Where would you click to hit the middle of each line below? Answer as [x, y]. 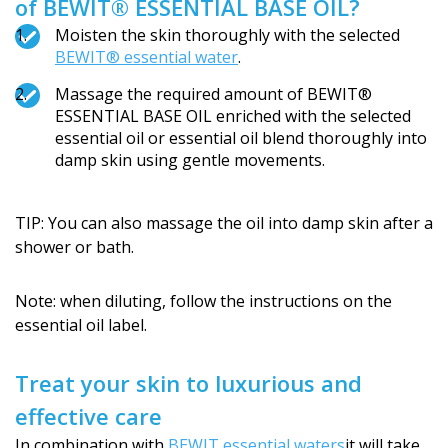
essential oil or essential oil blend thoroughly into [241, 138]
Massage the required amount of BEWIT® [213, 94]
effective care [88, 416]
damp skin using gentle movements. [190, 160]
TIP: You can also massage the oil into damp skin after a [224, 223]
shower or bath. [74, 247]
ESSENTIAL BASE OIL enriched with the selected [233, 116]
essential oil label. [81, 325]
